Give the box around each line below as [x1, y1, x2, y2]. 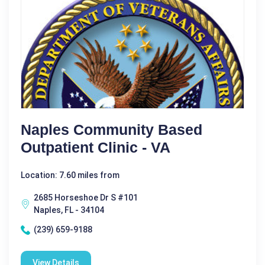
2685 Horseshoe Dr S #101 [34, 193, 138, 202]
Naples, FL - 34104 [34, 205, 104, 215]
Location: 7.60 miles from [21, 170, 119, 180]
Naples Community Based [21, 121, 202, 138]
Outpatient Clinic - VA [21, 139, 170, 156]
